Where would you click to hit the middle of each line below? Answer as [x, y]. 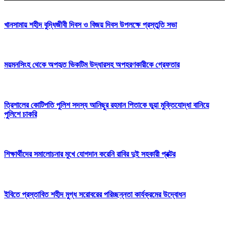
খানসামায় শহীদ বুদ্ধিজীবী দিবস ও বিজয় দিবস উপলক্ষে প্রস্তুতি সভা [90, 25]
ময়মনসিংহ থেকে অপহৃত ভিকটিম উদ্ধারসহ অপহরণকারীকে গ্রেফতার [92, 65]
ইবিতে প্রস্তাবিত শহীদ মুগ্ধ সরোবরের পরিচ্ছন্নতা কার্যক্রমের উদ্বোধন [95, 194]
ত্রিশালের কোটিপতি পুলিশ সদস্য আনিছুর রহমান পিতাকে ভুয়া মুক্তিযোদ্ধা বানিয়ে [107, 105]
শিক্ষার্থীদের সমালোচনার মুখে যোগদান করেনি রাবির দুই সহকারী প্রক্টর [90, 154]
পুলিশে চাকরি [20, 114]
